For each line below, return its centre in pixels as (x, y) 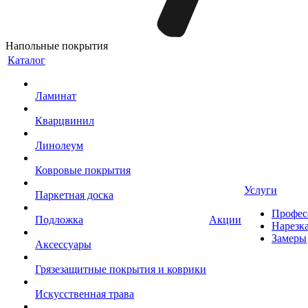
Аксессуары (63, 244)
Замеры (289, 238)
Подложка (59, 220)
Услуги (261, 190)
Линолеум (59, 145)
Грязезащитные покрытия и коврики (121, 269)
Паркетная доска (74, 195)
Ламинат (56, 96)
